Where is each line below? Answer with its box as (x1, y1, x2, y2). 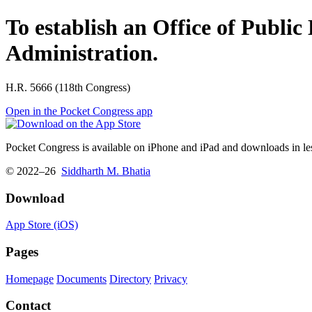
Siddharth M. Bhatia (61, 164, 150, 177)
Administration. (6, 40, 158, 66)
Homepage (6, 272, 54, 285)
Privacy (154, 272, 187, 285)
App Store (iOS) (6, 219, 78, 231)
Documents (56, 272, 107, 285)
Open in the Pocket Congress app (6, 104, 153, 117)
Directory (109, 272, 151, 285)
